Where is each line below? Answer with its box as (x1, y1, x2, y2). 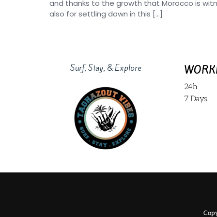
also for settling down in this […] (49, 9, 163, 19)
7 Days (184, 94, 207, 104)
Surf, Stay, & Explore (70, 62, 141, 74)
